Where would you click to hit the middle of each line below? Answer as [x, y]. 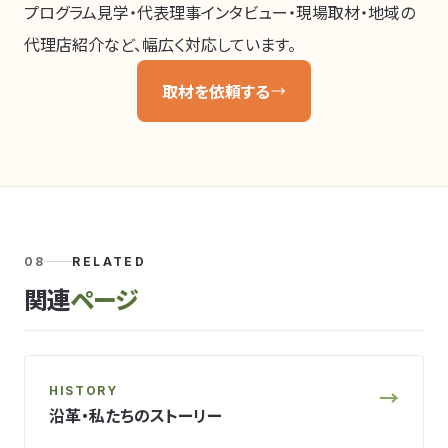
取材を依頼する [216, 91]
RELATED [109, 261]
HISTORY [83, 390]
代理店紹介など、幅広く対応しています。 [160, 44]
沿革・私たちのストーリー [135, 415]
